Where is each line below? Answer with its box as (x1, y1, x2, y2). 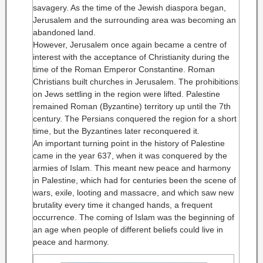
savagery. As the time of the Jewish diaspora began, (33, 3, 226, 12)
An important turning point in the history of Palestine (33, 139, 225, 148)
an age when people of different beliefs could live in (33, 225, 223, 234)
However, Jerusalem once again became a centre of (33, 40, 227, 49)
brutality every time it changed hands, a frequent (33, 200, 213, 210)
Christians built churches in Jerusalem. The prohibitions (33, 77, 238, 86)
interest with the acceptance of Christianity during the (33, 52, 230, 62)
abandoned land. (33, 28, 96, 37)
